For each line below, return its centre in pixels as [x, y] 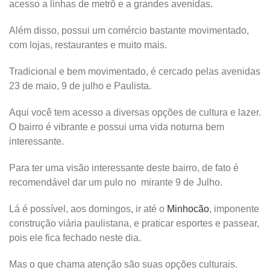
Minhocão [187, 209]
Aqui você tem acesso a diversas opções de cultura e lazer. [135, 112]
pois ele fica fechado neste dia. [75, 237]
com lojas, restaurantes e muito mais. [88, 45]
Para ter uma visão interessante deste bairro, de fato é [124, 168]
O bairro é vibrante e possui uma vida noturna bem [117, 127]
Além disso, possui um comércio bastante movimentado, [129, 30]
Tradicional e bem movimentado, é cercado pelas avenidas [135, 71]
